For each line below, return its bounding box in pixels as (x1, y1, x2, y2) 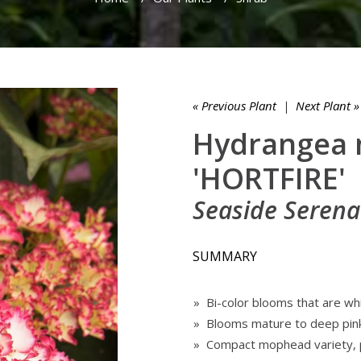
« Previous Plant (193, 98, 276, 114)
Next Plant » (296, 98, 359, 114)
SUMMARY (193, 247, 257, 265)
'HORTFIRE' (193, 159, 346, 198)
